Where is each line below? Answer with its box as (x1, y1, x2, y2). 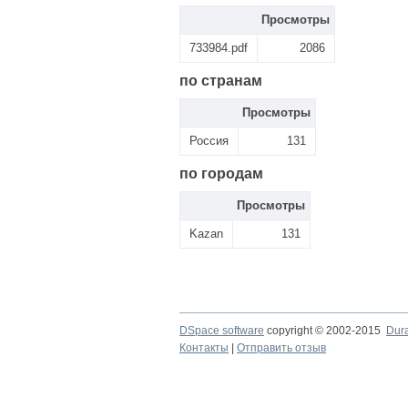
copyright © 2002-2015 (264, 324, 386, 337)
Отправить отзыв (237, 342, 326, 354)
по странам (179, 73, 262, 88)
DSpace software (179, 324, 264, 337)
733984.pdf (189, 41, 248, 55)
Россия (189, 134, 229, 148)
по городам (179, 166, 263, 181)
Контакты (179, 342, 229, 354)
